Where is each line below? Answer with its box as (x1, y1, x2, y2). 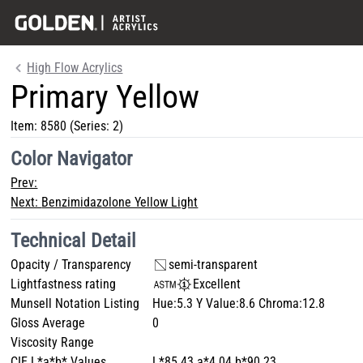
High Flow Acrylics (27, 60, 123, 75)
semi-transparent (169, 257, 258, 272)
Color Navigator (11, 147, 133, 170)
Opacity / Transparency (11, 257, 132, 272)
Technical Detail (11, 229, 137, 252)
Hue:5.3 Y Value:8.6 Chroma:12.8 (152, 296, 326, 311)
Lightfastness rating (11, 276, 117, 292)
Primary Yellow (11, 78, 200, 116)
